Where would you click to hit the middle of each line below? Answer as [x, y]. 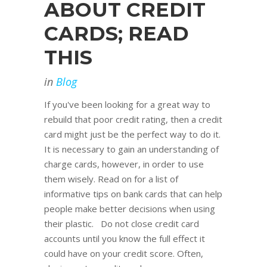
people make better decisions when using [130, 209]
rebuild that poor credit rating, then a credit [133, 119]
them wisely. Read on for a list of [111, 179]
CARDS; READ [117, 34]
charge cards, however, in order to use [124, 164]
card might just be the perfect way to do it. [132, 134]
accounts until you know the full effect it [125, 239]
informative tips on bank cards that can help [133, 194]
